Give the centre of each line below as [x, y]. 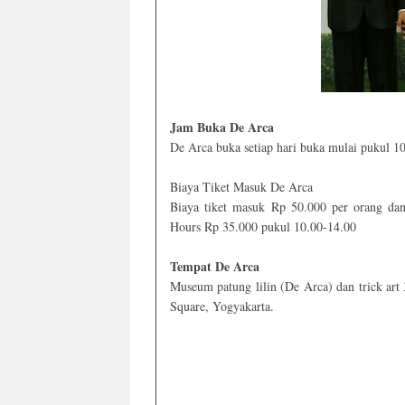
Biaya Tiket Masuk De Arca [241, 187]
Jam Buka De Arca [222, 127]
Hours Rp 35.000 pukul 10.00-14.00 [263, 227]
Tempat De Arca [215, 267]
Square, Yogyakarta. [222, 306]
